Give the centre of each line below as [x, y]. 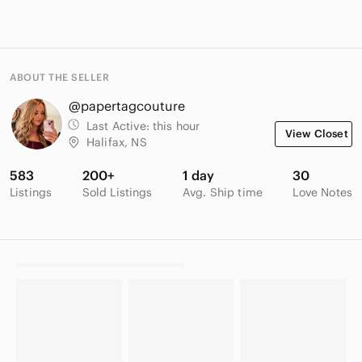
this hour [176, 126]
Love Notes [322, 193]
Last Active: [120, 126]
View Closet [317, 134]
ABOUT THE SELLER [59, 78]
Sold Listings [117, 193]
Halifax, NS [117, 143]
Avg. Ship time [223, 193]
